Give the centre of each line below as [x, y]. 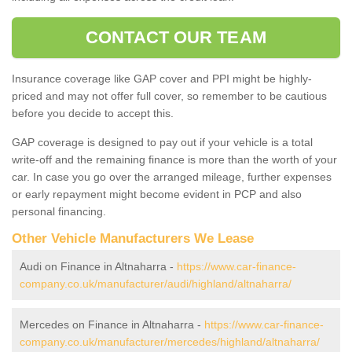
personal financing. [59, 211]
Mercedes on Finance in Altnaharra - [112, 324]
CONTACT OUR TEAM [176, 37]
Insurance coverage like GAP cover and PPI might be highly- [162, 78]
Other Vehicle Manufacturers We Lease [133, 238]
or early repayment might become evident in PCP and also [157, 194]
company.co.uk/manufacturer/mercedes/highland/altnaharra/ [170, 341]
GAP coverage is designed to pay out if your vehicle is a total [162, 142]
